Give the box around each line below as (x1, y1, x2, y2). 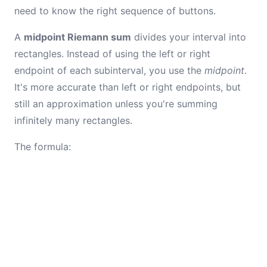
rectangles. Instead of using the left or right (14, 48, 210, 60)
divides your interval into (131, 31, 246, 43)
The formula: (14, 141, 71, 153)
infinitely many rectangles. (14, 114, 132, 126)
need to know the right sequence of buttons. (14, 5, 216, 17)
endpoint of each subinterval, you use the (14, 64, 204, 76)
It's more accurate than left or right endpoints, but (14, 81, 241, 93)
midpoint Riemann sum (24, 31, 131, 43)
